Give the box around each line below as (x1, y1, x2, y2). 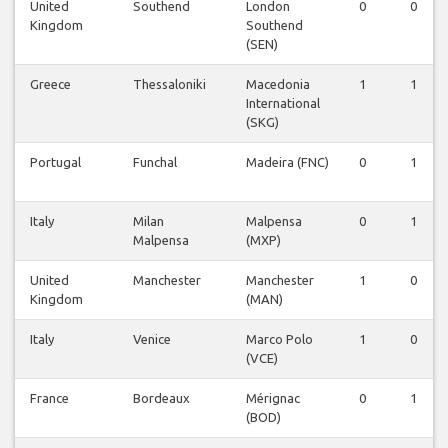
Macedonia (246, 77, 310, 92)
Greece (30, 77, 71, 92)
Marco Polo (246, 332, 313, 347)
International (246, 96, 320, 111)
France (30, 391, 69, 406)
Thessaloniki (133, 77, 206, 92)
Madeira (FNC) (246, 155, 329, 170)
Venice (133, 332, 171, 347)
